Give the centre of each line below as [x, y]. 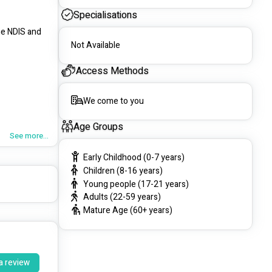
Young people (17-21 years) [136, 184]
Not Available [96, 46]
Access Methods [112, 71]
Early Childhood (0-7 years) [134, 158]
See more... [29, 136]
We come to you [114, 101]
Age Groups [98, 127]
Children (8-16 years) [123, 171]
